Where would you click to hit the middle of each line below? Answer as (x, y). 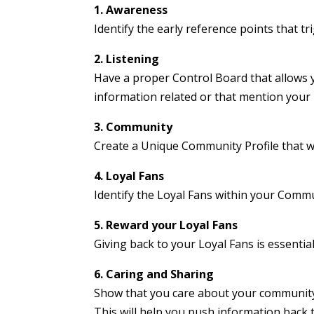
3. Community (134, 127)
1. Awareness (131, 9)
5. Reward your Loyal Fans (166, 225)
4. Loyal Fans (129, 176)
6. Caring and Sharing (154, 274)
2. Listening (127, 59)
